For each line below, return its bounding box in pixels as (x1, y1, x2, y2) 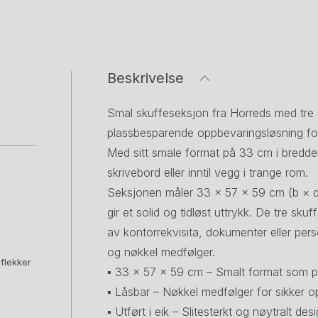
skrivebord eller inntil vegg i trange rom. (107, 165, 308, 180)
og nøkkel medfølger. (107, 245, 215, 259)
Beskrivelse (107, 70, 184, 87)
